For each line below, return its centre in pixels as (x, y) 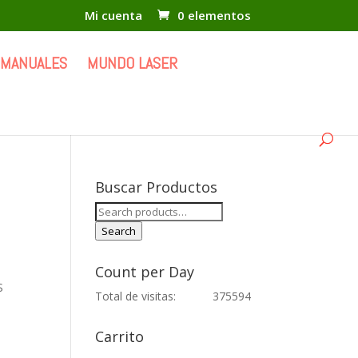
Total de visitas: (136, 296)
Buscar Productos (157, 187)
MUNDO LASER (132, 63)
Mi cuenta (113, 16)
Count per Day (145, 272)
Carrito (120, 336)
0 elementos (214, 16)
